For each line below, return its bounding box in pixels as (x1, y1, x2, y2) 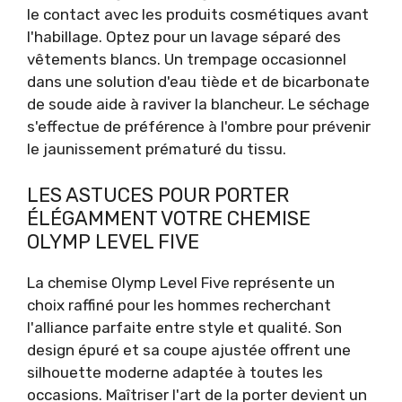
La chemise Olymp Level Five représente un (27, 273, 335, 292)
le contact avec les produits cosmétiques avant (27, 5, 369, 24)
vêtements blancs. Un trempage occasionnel (27, 50, 346, 69)
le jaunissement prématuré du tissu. (27, 140, 286, 159)
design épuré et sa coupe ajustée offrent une (27, 340, 351, 359)
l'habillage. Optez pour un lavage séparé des (27, 28, 341, 47)
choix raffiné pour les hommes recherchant (27, 295, 331, 314)
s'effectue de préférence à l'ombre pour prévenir (27, 118, 371, 136)
